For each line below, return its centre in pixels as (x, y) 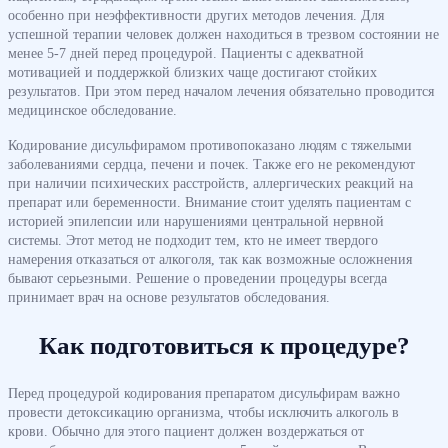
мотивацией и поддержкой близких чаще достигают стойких (192, 71)
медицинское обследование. (92, 109)
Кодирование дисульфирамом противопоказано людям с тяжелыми (210, 144)
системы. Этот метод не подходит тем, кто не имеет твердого (193, 239)
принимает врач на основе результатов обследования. (169, 296)
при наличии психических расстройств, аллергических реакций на (210, 182)
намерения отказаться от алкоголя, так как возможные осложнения (210, 258)
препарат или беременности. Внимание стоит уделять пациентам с (209, 201)
